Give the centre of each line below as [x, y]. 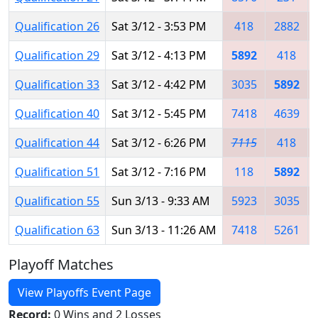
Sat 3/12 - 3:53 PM [159, 26]
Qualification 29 [57, 55]
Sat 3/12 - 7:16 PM [159, 171]
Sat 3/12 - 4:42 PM [159, 84]
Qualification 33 [57, 84]
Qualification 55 [57, 201]
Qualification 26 [57, 26]
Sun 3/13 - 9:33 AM [161, 201]
